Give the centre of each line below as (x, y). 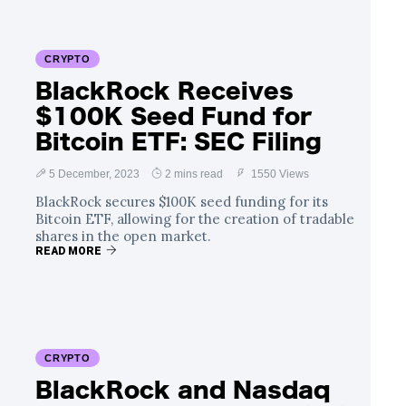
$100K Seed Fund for (174, 116)
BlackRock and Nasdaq (183, 389)
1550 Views (279, 174)
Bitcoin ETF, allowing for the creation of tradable (195, 218)
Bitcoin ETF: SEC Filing (179, 141)
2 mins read (194, 174)
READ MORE (68, 251)
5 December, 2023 (94, 174)
